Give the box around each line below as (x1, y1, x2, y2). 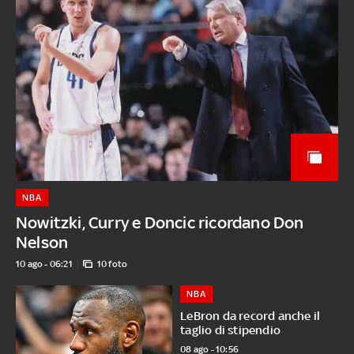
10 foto (96, 258, 128, 270)
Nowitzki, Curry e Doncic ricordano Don (16, 213, 304, 233)
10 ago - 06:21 (16, 258, 73, 270)
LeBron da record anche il (180, 309, 321, 323)
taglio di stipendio (180, 323, 281, 337)
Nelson (16, 232, 69, 253)
